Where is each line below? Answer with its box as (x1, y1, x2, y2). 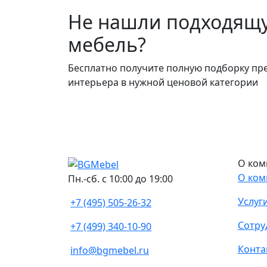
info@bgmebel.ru (70, 244, 149, 257)
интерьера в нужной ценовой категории (68, 76, 258, 89)
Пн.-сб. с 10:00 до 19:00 (68, 172, 173, 186)
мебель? (68, 32, 146, 58)
